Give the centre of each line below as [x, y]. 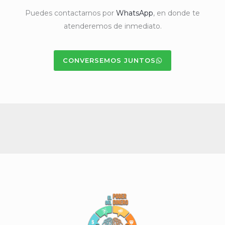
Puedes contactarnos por [71, 13]
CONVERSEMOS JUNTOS [109, 60]
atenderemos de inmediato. [113, 26]
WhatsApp [135, 13]
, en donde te [177, 13]
